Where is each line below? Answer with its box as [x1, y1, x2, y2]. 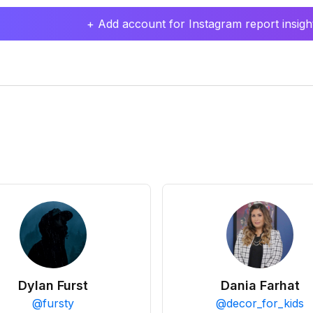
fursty [43, 296, 74, 310]
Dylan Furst [18, 278, 88, 293]
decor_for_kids [226, 296, 304, 310]
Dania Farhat [220, 278, 300, 293]
